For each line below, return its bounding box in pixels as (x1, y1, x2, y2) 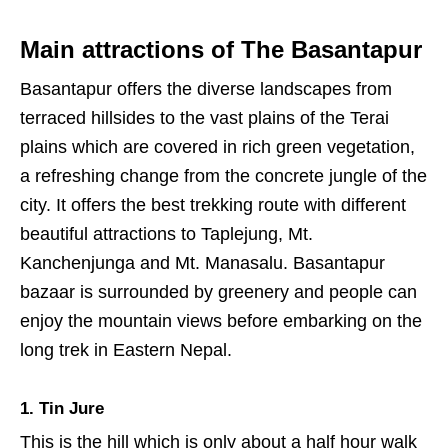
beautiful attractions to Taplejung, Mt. (20, 224, 313, 245)
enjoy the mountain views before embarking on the (20, 311, 422, 332)
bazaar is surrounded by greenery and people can (20, 282, 417, 303)
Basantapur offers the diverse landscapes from (20, 79, 392, 100)
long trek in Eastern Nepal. (20, 340, 232, 361)
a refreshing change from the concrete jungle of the (20, 166, 427, 187)
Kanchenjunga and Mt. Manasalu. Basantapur (20, 253, 385, 274)
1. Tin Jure (20, 399, 104, 419)
